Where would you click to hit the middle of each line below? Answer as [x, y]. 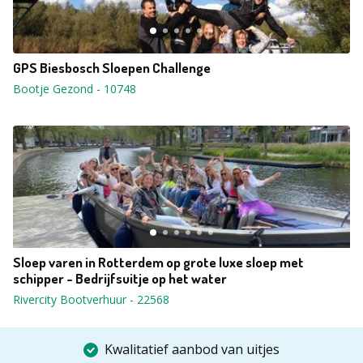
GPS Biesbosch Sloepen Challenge [112, 68]
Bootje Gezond [53, 89]
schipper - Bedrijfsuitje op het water [120, 278]
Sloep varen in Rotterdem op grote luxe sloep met [158, 262]
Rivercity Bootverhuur [70, 299]
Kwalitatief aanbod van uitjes [192, 349]
